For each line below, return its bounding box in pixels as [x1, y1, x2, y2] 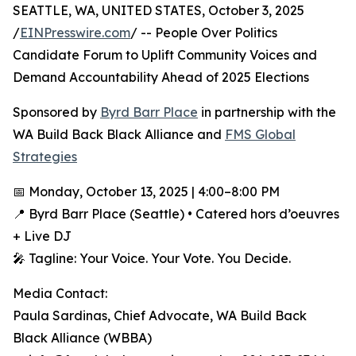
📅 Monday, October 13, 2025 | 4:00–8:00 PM [13, 184, 280, 200]
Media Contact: [13, 285, 107, 302]
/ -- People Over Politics [130, 25, 277, 41]
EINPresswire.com [20, 25, 130, 41]
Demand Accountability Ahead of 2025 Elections [13, 69, 309, 86]
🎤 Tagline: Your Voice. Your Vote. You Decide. [13, 250, 291, 267]
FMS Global [225, 126, 296, 143]
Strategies [13, 149, 77, 165]
